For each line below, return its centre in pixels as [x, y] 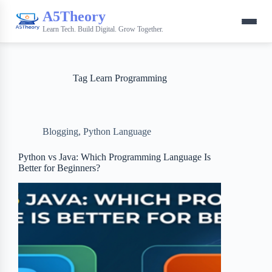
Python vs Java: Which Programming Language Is [114, 157]
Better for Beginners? [59, 168]
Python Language [117, 131]
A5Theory [74, 16]
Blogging [60, 131]
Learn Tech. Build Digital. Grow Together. [103, 29]
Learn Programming [127, 78]
